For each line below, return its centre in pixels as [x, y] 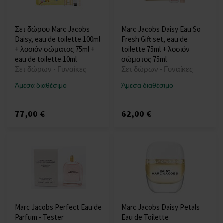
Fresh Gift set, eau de [155, 39]
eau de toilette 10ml [46, 59]
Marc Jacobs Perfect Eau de [58, 207]
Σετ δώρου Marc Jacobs [52, 29]
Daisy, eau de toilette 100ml [57, 39]
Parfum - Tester [39, 217]
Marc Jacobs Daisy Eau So [161, 29]
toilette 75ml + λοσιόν [156, 49]
